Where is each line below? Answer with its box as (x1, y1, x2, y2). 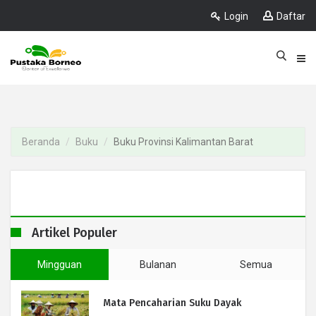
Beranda (22, 136, 60, 147)
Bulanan (139, 259, 176, 270)
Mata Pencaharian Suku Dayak (103, 297, 241, 309)
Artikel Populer (32, 225, 117, 241)
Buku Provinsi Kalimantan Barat (114, 136, 253, 147)
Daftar (276, 11, 305, 22)
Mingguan (37, 259, 83, 270)
